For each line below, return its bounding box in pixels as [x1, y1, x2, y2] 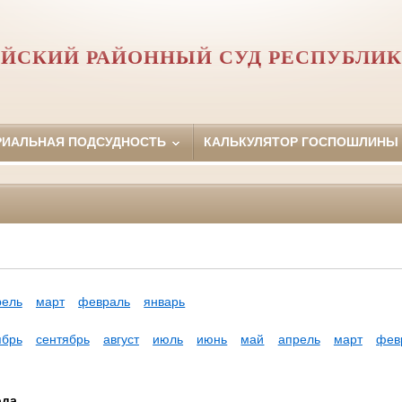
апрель [277, 332, 320, 347]
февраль [78, 294, 131, 310]
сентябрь [35, 332, 90, 347]
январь [144, 294, 186, 310]
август [102, 332, 139, 347]
